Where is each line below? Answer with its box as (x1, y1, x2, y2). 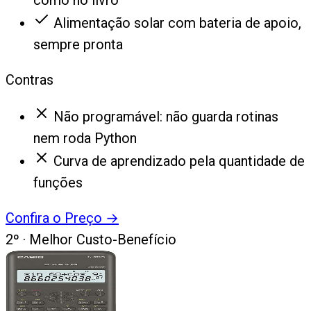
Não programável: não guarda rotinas (53, 108, 278, 126)
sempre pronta (33, 36, 123, 53)
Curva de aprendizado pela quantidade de (53, 153, 305, 170)
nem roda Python (33, 130, 137, 147)
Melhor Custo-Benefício (29, 231, 176, 249)
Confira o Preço (6, 210, 102, 227)
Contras (6, 72, 53, 89)
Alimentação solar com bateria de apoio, (53, 15, 301, 32)
